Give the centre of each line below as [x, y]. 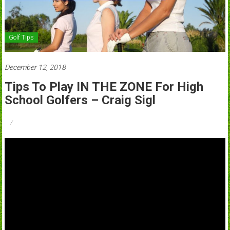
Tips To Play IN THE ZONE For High [104, 87]
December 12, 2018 [35, 67]
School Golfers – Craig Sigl [80, 100]
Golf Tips [21, 37]
